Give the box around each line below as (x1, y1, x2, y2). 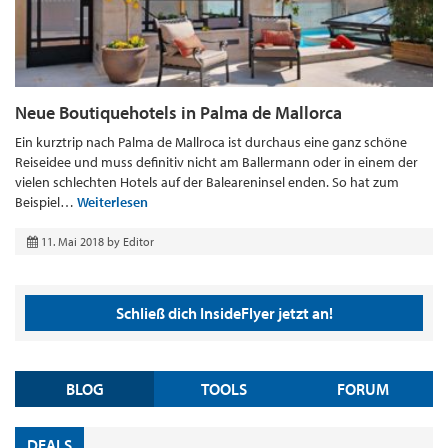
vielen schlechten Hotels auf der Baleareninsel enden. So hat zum (15, 173, 399, 192)
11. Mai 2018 (41, 234, 104, 250)
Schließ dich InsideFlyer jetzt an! (115, 303, 333, 324)
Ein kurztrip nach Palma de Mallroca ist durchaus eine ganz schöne (15, 133, 407, 152)
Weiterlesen (77, 193, 148, 212)
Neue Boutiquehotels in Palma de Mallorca (15, 101, 342, 125)
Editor (123, 234, 154, 250)
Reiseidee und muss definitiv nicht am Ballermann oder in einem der (15, 153, 418, 172)
